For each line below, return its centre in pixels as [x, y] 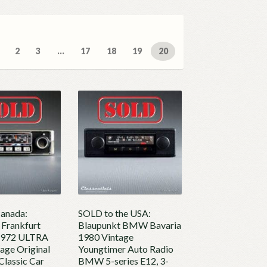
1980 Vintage [106, 237]
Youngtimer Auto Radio [126, 249]
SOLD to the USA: [115, 213]
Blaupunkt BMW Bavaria [130, 225]
